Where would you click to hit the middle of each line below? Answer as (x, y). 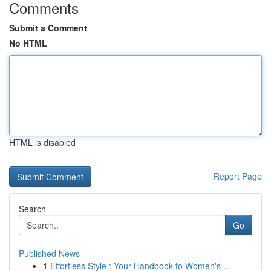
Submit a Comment (48, 28)
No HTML (28, 43)
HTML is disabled (42, 142)
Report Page (238, 176)
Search (32, 209)
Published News (49, 253)
